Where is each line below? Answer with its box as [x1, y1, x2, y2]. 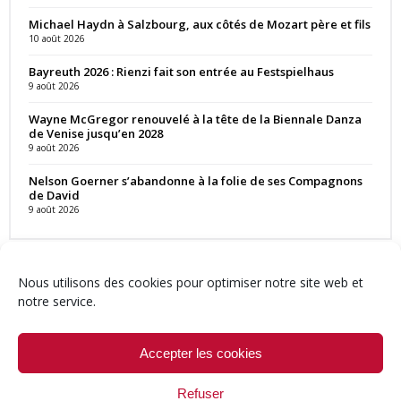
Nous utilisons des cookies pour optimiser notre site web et [18, 274, 363, 291]
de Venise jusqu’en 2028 [29, 124, 163, 141]
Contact [9, 309, 51, 326]
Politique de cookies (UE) [191, 332, 323, 349]
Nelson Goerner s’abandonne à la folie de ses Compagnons [29, 172, 363, 189]
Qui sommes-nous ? [67, 309, 175, 326]
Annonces [322, 309, 378, 326]
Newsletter [246, 309, 306, 326]
